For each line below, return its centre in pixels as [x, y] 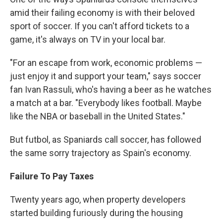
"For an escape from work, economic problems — [106, 63]
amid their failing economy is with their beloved [102, 13]
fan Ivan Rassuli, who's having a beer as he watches [111, 90]
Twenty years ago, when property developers [98, 200]
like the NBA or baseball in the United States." [98, 116]
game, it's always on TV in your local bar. [88, 40]
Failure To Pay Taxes [52, 176]
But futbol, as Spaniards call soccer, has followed [106, 140]
